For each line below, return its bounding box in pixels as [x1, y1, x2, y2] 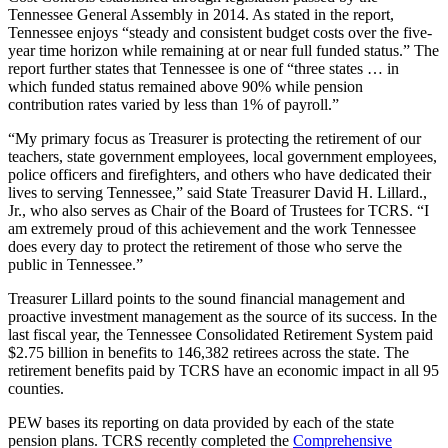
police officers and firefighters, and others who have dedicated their [8, 165, 431, 183]
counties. [8, 379, 64, 397]
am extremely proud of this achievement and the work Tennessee [8, 219, 416, 237]
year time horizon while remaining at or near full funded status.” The [8, 41, 439, 59]
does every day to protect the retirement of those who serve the [8, 237, 402, 255]
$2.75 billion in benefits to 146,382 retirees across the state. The [8, 343, 409, 361]
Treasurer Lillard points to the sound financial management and [8, 289, 405, 307]
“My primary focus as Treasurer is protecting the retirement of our [8, 129, 421, 147]
